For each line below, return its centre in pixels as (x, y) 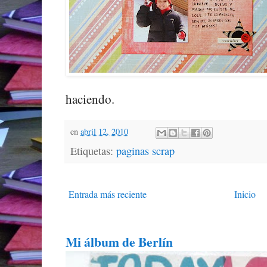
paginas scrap (145, 151)
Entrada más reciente (108, 194)
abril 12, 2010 (104, 132)
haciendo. (90, 99)
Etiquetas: (93, 151)
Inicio (245, 194)
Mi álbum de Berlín (119, 242)
